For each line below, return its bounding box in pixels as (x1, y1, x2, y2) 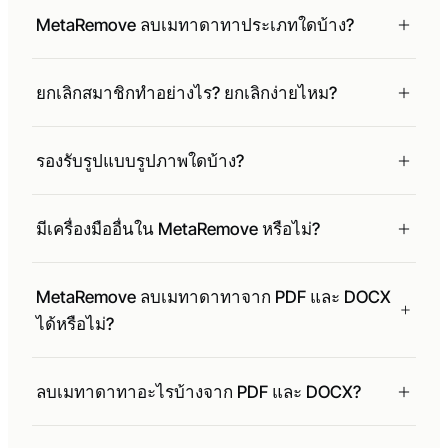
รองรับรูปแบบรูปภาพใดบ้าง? (36, 151, 244, 172)
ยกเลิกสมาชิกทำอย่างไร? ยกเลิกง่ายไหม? (36, 83, 337, 104)
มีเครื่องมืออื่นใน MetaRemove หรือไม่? (36, 219, 320, 240)
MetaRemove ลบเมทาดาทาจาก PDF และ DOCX (36, 287, 391, 308)
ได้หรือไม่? (36, 314, 114, 335)
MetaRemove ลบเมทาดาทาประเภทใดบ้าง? (36, 15, 354, 36)
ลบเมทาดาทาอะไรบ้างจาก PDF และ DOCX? (36, 382, 361, 403)
